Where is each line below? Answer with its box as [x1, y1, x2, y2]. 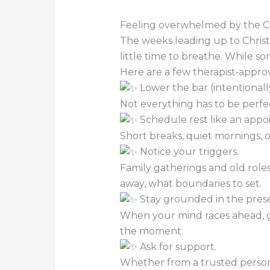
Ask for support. [137, 240, 216, 253]
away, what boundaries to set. [119, 177, 262, 189]
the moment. [119, 225, 183, 237]
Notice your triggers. [137, 146, 239, 158]
